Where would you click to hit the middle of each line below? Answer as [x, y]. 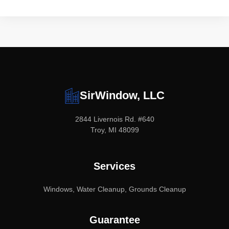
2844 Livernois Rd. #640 [114, 119]
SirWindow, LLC [122, 96]
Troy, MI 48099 [114, 130]
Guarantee [114, 220]
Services [114, 166]
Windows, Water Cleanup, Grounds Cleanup [114, 189]
